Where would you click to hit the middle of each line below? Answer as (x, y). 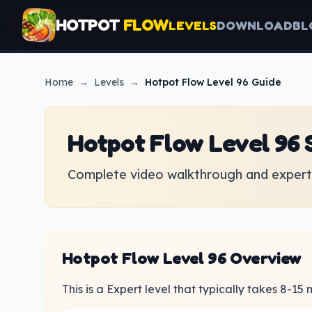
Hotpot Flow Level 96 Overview (182, 258)
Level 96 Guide (244, 82)
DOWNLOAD (254, 25)
